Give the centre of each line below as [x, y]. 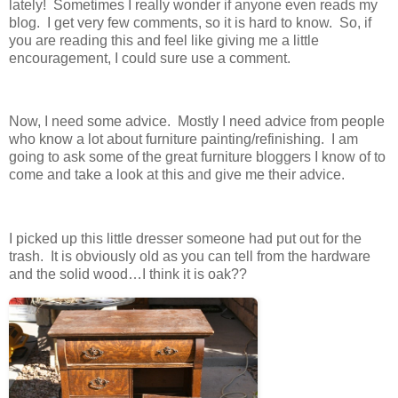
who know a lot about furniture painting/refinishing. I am [183, 139]
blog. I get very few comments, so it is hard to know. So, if [190, 22]
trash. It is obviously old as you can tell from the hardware [190, 257]
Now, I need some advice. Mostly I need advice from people [197, 122]
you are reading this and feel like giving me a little [164, 40]
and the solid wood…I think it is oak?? [130, 275]
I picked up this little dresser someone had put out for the [185, 239]
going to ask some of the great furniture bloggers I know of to [197, 157]
